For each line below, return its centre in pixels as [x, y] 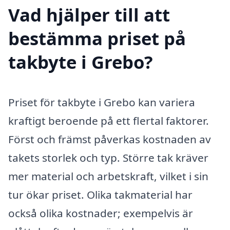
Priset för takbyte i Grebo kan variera [102, 102]
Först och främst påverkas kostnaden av [110, 139]
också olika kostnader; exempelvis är [101, 213]
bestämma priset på [97, 39]
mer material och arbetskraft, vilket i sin [108, 176]
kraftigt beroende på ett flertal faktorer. [109, 121]
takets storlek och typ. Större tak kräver [108, 158]
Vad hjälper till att [89, 15]
